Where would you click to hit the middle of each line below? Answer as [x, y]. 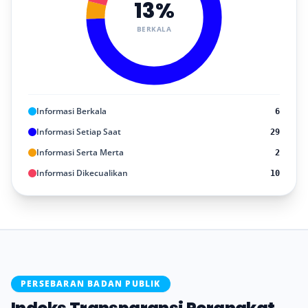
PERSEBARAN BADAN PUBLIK [91, 284]
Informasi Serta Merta [80, 153]
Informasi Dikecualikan [82, 173]
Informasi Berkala [71, 111]
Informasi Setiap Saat [79, 132]
